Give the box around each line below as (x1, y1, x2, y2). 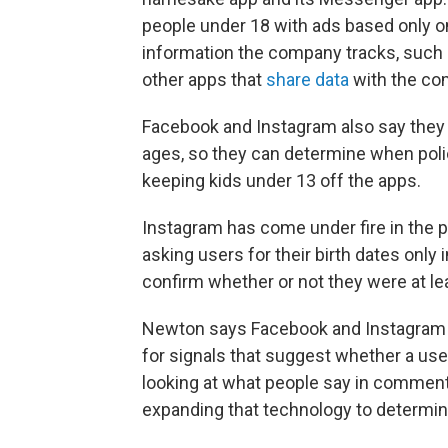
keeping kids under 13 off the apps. (142, 169, 421, 191)
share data (266, 68, 349, 90)
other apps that (142, 68, 266, 90)
